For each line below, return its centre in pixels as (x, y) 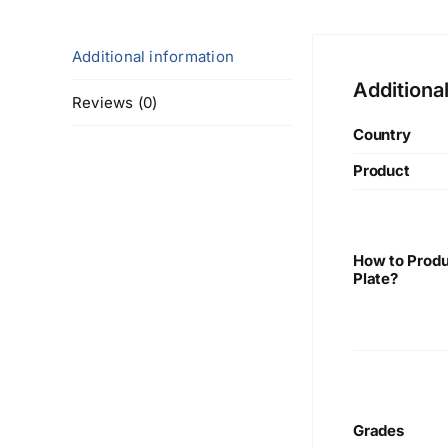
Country (382, 135)
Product (381, 171)
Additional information (153, 56)
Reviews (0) (115, 102)
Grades (378, 431)
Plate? (375, 279)
